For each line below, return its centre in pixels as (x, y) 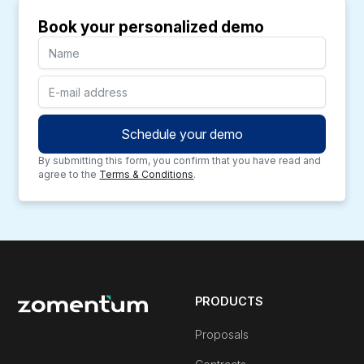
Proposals (222, 335)
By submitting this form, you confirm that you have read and (180, 161)
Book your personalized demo (152, 27)
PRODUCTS (229, 301)
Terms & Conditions (147, 175)
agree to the (69, 175)
